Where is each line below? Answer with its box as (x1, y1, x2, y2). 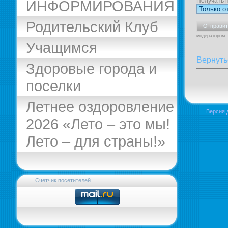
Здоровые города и (26, 60, 157, 77)
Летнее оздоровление (26, 98, 174, 115)
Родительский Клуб (26, 18, 158, 35)
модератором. (196, 33, 226, 38)
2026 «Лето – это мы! (26, 116, 170, 132)
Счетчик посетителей (35, 177, 91, 183)
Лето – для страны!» (26, 133, 165, 150)
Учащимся (26, 39, 97, 56)
